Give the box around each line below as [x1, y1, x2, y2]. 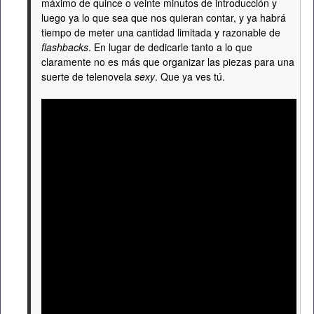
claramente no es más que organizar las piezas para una [41, 55, 294, 69]
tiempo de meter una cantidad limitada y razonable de [41, 25, 280, 39]
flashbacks [41, 40, 88, 54]
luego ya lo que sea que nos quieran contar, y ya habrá [41, 11, 286, 25]
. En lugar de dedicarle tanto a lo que [88, 40, 252, 54]
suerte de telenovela [41, 69, 135, 83]
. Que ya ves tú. [155, 69, 225, 83]
